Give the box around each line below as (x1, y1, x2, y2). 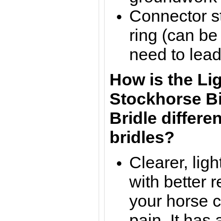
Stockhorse (110, 89, 206, 108)
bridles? (110, 128, 175, 147)
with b (129, 172, 173, 191)
